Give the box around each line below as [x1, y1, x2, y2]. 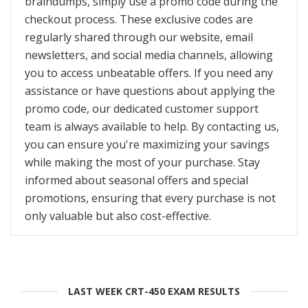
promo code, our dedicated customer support [25, 101, 258, 117]
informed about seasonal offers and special [25, 173, 248, 188]
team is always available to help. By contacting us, [25, 119, 279, 135]
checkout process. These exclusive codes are [25, 12, 253, 27]
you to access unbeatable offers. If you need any [25, 65, 273, 81]
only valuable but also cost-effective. [25, 208, 211, 224]
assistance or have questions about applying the [25, 83, 275, 99]
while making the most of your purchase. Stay [25, 155, 260, 170]
